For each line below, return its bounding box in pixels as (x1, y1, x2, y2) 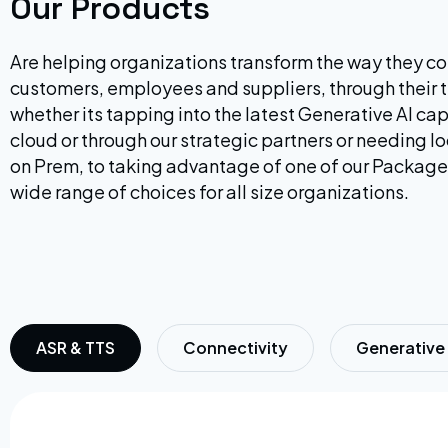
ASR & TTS (36, 336, 115, 358)
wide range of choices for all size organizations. (10, 180, 409, 203)
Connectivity (183, 336, 288, 358)
